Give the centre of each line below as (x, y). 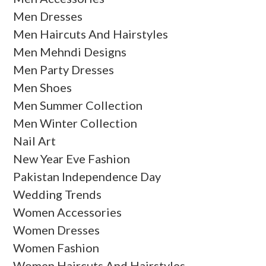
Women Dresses (57, 229)
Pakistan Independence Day (87, 176)
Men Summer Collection (78, 105)
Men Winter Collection (75, 123)
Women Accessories (68, 212)
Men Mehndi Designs (70, 51)
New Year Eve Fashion (72, 158)
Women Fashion (56, 247)
